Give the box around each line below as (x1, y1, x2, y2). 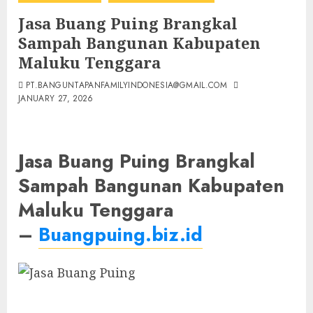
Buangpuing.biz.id (38, 221, 203, 249)
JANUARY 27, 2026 (18, 92, 94, 105)
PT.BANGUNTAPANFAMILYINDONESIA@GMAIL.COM (26, 79, 228, 92)
